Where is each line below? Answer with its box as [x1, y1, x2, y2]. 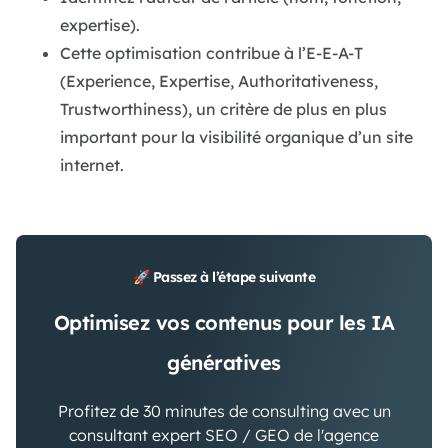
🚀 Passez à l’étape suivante [132, 268, 316, 287]
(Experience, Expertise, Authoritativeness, [59, 71, 378, 92]
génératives [167, 350, 281, 376]
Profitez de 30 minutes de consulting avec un [57, 401, 391, 422]
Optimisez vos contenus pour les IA [53, 310, 395, 336]
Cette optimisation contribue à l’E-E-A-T [59, 43, 363, 64]
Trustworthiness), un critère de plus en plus [59, 99, 387, 120]
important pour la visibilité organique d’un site [59, 127, 413, 148]
